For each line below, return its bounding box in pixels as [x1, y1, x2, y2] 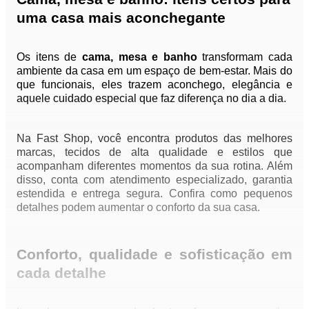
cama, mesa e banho [81, 50, 197, 63]
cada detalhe [17, 264, 106, 281]
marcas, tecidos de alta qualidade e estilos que [17, 146, 292, 158]
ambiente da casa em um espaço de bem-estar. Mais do [17, 64, 292, 77]
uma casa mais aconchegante [17, 9, 226, 26]
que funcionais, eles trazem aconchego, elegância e [17, 78, 292, 90]
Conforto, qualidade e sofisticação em [17, 246, 292, 263]
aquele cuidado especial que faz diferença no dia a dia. [17, 92, 286, 104]
